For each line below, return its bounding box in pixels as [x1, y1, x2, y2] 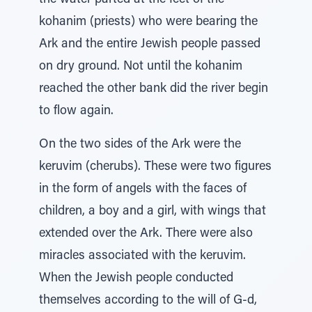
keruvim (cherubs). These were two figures [39, 161, 272, 173]
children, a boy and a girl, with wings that [39, 205, 266, 218]
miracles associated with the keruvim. [39, 250, 246, 263]
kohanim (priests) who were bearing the [39, 16, 258, 29]
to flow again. [39, 105, 114, 118]
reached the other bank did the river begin [39, 83, 268, 95]
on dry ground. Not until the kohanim [39, 61, 242, 73]
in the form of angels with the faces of [39, 183, 247, 196]
